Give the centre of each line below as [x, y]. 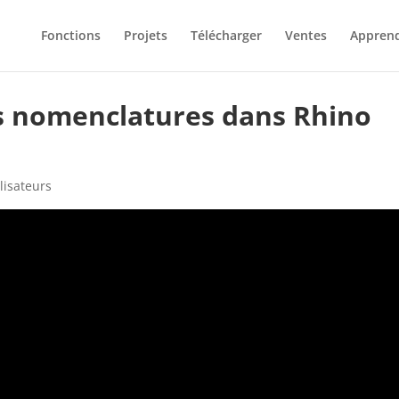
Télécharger [226, 35]
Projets [145, 35]
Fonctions [70, 35]
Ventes [305, 35]
